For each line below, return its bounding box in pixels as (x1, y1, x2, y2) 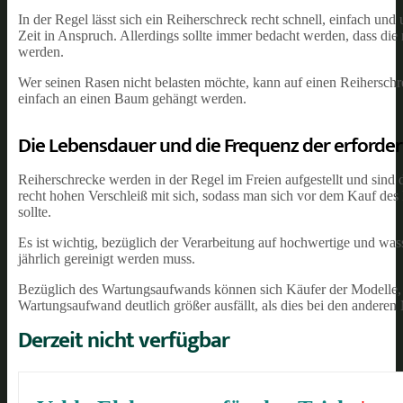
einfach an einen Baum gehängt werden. (18, 90, 246, 106)
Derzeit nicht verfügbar (18, 321, 229, 359)
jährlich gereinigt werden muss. (18, 250, 195, 266)
